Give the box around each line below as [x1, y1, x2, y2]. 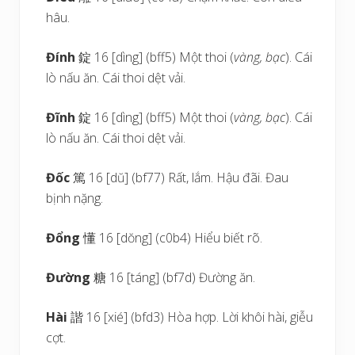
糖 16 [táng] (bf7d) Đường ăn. [90, 269, 256, 286]
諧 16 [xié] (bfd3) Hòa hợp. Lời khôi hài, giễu [67, 308, 314, 326]
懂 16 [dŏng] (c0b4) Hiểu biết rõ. [80, 229, 263, 246]
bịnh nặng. [46, 189, 104, 207]
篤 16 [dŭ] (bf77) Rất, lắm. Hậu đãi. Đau [70, 169, 289, 186]
